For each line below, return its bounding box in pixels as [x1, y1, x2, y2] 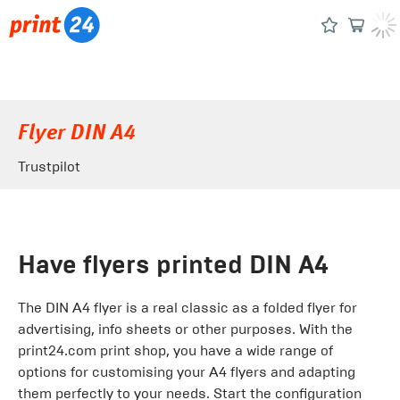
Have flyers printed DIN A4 [18, 249, 329, 280]
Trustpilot [18, 158, 80, 175]
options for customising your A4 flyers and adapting [18, 363, 355, 380]
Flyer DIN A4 [18, 123, 137, 145]
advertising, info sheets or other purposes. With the [18, 321, 353, 337]
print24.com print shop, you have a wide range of [18, 342, 333, 359]
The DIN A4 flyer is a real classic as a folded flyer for [18, 299, 357, 316]
